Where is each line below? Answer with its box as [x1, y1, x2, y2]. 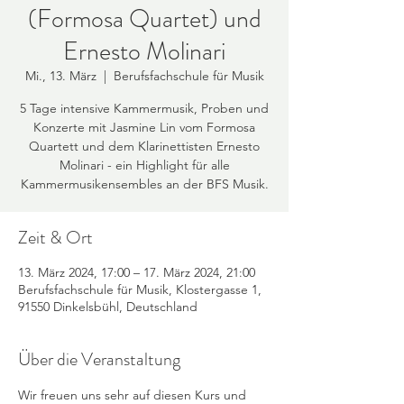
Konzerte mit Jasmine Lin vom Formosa [33, 119, 255, 135]
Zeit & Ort [18, 225, 93, 251]
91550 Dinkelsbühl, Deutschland [18, 298, 197, 315]
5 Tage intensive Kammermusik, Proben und [20, 100, 269, 116]
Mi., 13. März [24, 68, 96, 84]
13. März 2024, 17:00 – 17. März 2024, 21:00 [18, 264, 255, 280]
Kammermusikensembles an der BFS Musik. [20, 176, 269, 192]
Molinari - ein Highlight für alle [59, 157, 230, 173]
